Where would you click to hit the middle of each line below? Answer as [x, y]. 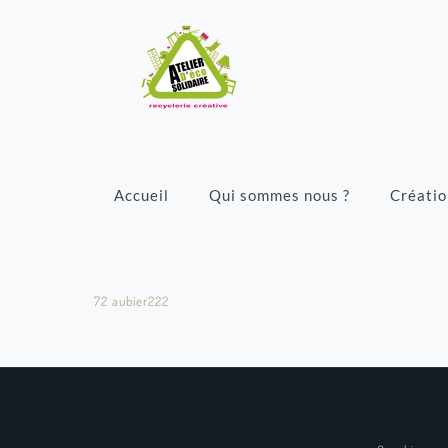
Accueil [141, 195]
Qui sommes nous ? [279, 195]
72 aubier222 [131, 301]
